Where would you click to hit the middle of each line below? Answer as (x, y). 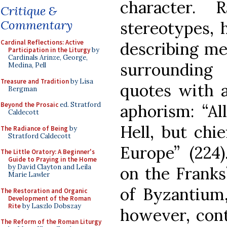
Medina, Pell (27, 65)
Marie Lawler (29, 175)
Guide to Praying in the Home (52, 159)
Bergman (23, 89)
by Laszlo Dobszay (51, 206)
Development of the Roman (49, 198)
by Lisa (81, 81)
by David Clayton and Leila (50, 167)
